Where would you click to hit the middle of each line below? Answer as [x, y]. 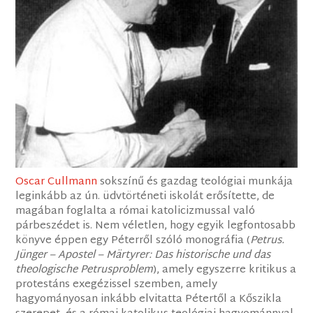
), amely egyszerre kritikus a [225, 270]
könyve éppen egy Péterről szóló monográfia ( [133, 240]
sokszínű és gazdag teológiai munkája [195, 182]
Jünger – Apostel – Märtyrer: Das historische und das [143, 255]
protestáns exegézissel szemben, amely [117, 284]
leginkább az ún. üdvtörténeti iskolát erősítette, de [145, 196]
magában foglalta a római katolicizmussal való [136, 211]
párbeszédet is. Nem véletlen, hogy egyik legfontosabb [156, 226]
